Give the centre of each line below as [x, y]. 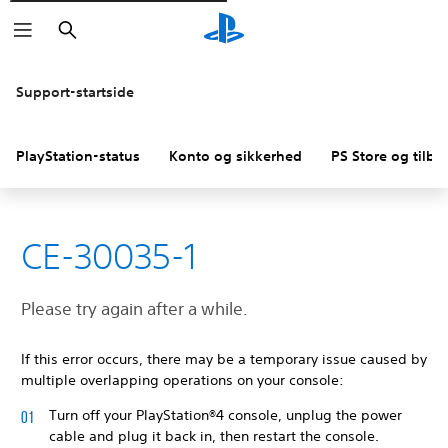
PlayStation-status [78, 156]
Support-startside [75, 92]
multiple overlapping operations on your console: [182, 380]
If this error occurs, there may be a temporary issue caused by [224, 359]
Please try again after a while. [134, 308]
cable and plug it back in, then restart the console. [214, 436]
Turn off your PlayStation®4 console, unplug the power [225, 415]
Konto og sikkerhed [235, 156]
